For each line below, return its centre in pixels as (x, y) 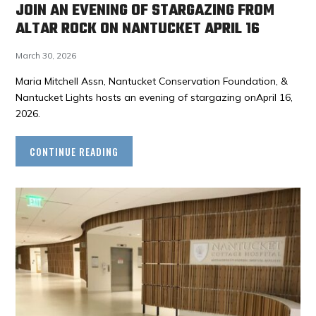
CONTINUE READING (74, 151)
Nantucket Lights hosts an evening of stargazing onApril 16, (154, 97)
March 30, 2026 (46, 55)
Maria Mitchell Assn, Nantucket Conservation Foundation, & (152, 81)
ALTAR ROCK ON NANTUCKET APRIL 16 (138, 29)
